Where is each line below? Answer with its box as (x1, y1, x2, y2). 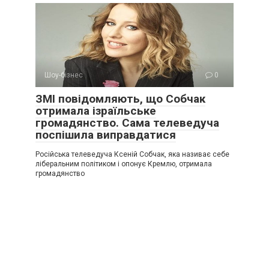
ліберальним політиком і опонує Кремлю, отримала (35, 160, 212, 168)
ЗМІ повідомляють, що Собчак (35, 92, 205, 106)
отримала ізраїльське (35, 104, 156, 118)
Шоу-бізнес (44, 71, 83, 79)
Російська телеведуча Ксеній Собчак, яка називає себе (35, 150, 229, 159)
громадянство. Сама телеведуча (35, 116, 219, 130)
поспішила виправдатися (35, 128, 176, 142)
